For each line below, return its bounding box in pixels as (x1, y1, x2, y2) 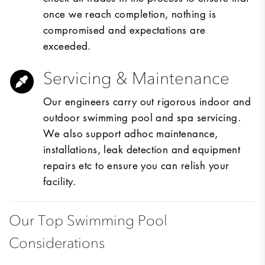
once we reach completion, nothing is (43, 7, 216, 21)
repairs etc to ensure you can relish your (43, 159, 230, 172)
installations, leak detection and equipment (43, 143, 241, 156)
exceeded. (43, 39, 91, 53)
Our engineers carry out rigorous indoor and (43, 95, 251, 108)
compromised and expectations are (43, 23, 206, 37)
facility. (43, 174, 76, 188)
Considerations (9, 234, 105, 251)
